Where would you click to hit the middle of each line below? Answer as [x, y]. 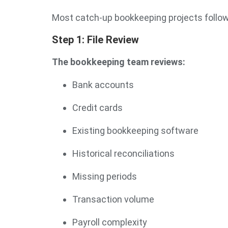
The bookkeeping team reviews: [119, 62]
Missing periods [105, 176]
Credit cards [97, 108]
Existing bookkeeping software [135, 131]
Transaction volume [113, 199]
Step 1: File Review [95, 40]
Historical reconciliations [123, 153]
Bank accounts [103, 85]
